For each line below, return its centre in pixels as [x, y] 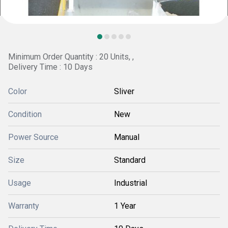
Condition [25, 114]
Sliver [124, 91]
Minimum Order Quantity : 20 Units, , [71, 57]
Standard [130, 160]
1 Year [125, 206]
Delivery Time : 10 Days [50, 67]
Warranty [24, 206]
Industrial [131, 183]
